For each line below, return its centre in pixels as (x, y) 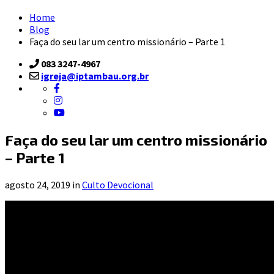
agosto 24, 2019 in (43, 184)
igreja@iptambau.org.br (95, 76)
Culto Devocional (118, 184)
